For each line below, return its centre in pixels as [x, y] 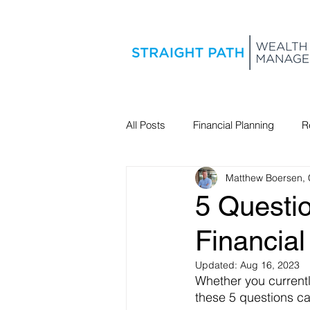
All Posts [146, 125]
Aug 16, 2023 [270, 265]
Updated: [218, 265]
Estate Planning [189, 180]
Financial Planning [234, 125]
